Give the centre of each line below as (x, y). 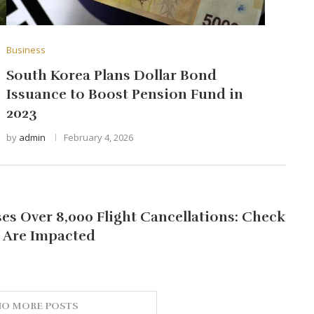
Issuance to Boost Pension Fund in (124, 95)
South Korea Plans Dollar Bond (111, 76)
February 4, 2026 (98, 138)
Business (26, 50)
